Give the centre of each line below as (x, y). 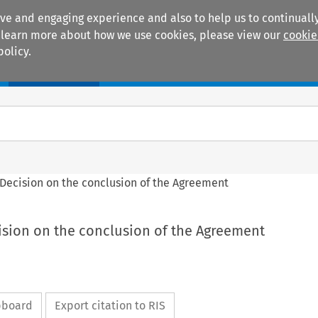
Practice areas (160, 72)
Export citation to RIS (110, 306)
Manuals (54, 72)
